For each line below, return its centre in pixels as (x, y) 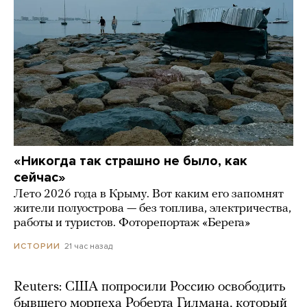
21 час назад (88, 246)
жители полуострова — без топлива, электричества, (152, 209)
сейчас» (40, 178)
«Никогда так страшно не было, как (131, 161)
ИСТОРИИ (37, 246)
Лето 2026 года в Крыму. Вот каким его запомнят (149, 195)
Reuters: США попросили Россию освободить (150, 287)
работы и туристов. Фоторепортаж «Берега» (132, 223)
